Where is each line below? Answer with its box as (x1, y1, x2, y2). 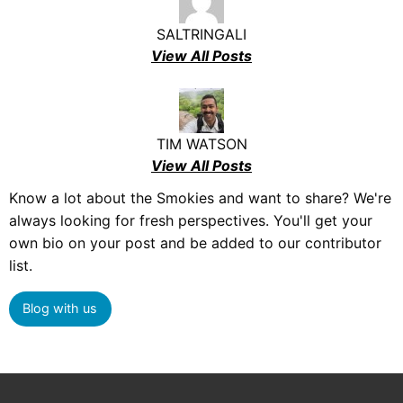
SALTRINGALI (157, 24, 246, 43)
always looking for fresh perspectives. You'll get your (9, 210, 372, 229)
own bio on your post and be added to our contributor (9, 233, 381, 252)
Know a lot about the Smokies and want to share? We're (9, 188, 391, 207)
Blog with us (22, 300, 98, 317)
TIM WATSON (156, 134, 247, 153)
